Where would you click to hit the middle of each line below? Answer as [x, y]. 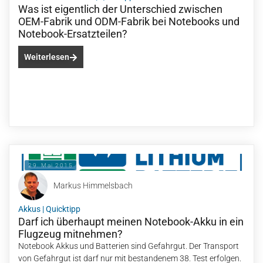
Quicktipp [63, 209]
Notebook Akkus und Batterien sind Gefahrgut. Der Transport [129, 246]
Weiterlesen [47, 57]
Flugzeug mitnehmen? [70, 234]
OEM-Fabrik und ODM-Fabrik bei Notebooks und [129, 21]
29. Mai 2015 [50, 165]
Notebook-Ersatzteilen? [73, 34]
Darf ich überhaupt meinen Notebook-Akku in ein [131, 222]
